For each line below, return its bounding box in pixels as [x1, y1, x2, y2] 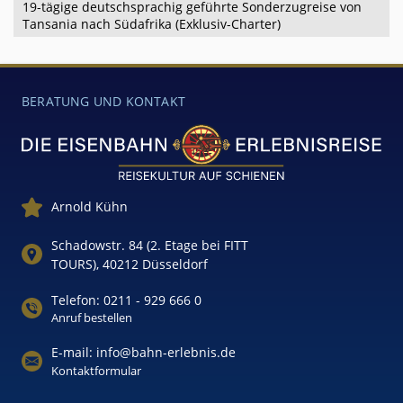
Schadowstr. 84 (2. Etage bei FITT [51, 236, 248, 254]
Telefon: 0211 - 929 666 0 [51, 291, 201, 309]
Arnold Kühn [51, 198, 128, 216]
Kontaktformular [51, 362, 141, 379]
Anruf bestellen [51, 309, 132, 326]
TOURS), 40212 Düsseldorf [51, 255, 208, 273]
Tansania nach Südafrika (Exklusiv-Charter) [22, 14, 281, 32]
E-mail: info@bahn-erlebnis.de [51, 343, 236, 361]
